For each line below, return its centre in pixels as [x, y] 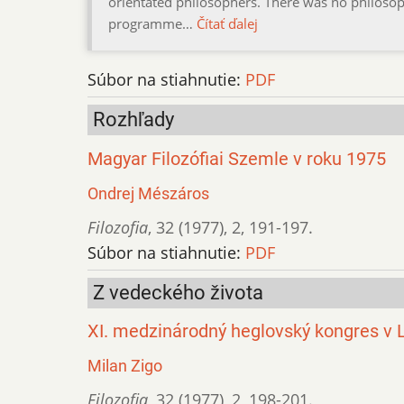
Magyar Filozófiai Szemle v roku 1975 [237, 159]
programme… [152, 23]
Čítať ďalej [227, 23]
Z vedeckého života [178, 292]
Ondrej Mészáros [148, 193]
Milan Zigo [125, 366]
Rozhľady [133, 119]
